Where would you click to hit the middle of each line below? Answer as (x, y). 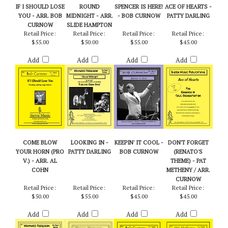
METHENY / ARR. (188, 189)
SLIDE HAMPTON (89, 44)
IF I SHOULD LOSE (40, 26)
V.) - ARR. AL (40, 180)
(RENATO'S (188, 171)
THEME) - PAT (188, 180)
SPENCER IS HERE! (139, 26)
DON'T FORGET (188, 162)
